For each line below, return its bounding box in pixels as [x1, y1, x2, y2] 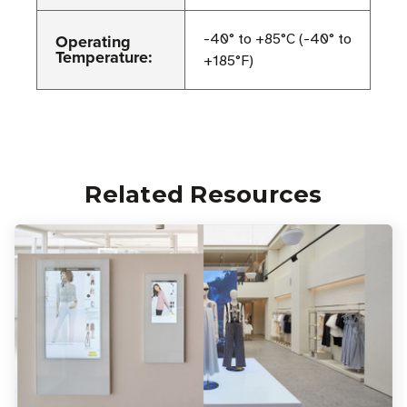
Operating [55, 30, 131, 55]
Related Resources [84, 180, 323, 210]
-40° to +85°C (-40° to [203, 30, 352, 49]
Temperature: [55, 45, 153, 70]
